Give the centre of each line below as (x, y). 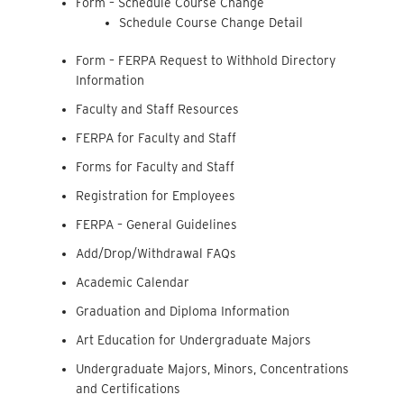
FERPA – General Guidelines (157, 224)
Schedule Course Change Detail (211, 22)
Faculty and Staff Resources (158, 109)
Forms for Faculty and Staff (156, 166)
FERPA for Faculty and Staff (156, 138)
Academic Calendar (133, 282)
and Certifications (129, 388)
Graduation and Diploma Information (183, 311)
